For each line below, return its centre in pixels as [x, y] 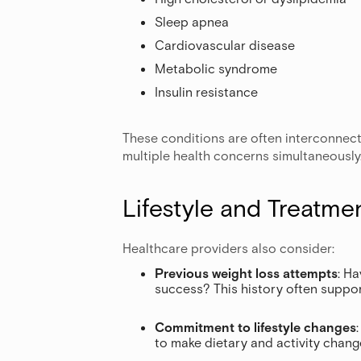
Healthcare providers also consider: [228, 247]
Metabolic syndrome [216, 68]
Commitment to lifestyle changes [255, 326]
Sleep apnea [192, 21]
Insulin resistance [206, 91]
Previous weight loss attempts [246, 272]
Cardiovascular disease [225, 44]
